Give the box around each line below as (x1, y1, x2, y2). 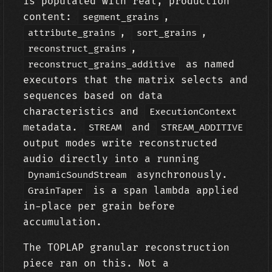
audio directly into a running (23, 153, 200, 165)
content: (23, 11, 78, 23)
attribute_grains (27, 27, 115, 39)
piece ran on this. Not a (23, 257, 169, 270)
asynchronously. (131, 169, 228, 181)
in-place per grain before (23, 200, 175, 212)
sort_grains (136, 27, 197, 39)
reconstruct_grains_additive (27, 59, 175, 70)
